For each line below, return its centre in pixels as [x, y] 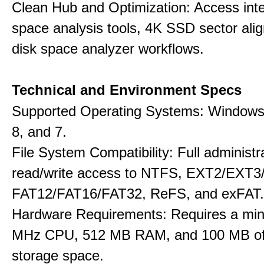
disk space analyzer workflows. [108, 49]
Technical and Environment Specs [127, 90]
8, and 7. [39, 132]
